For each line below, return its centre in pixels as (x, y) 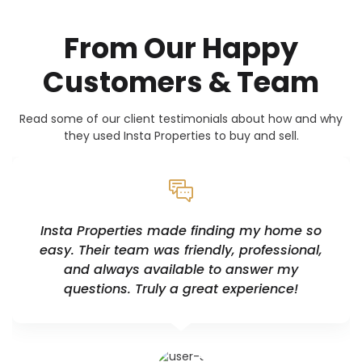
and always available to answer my (181, 269)
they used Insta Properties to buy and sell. (181, 135)
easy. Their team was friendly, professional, (181, 250)
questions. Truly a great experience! (181, 288)
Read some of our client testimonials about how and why (181, 118)
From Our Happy (181, 48)
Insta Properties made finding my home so (181, 230)
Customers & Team (181, 82)
